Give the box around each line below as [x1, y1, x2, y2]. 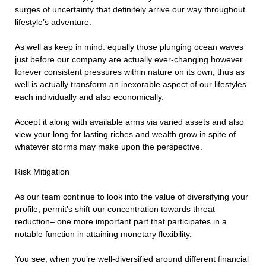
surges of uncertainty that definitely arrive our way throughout [15, 5, 245, 15]
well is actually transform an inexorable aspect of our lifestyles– [15, 80, 251, 90]
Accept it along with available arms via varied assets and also [15, 117, 244, 127]
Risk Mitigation [15, 167, 69, 177]
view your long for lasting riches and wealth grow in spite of [15, 129, 236, 140]
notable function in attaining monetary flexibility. [15, 229, 192, 239]
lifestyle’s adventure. [15, 17, 91, 27]
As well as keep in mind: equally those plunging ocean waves [15, 42, 243, 52]
